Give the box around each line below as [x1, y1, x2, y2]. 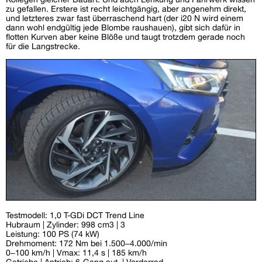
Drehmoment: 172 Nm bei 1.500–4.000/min [6, 238, 167, 248]
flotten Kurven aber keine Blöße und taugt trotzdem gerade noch [6, 32, 245, 42]
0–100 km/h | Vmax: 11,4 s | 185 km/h [6, 247, 147, 257]
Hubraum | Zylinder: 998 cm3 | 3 [6, 219, 125, 229]
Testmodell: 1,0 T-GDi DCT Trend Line [6, 210, 144, 220]
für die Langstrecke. [6, 42, 80, 51]
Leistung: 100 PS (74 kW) [6, 229, 99, 239]
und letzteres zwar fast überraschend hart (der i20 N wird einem [6, 13, 243, 23]
